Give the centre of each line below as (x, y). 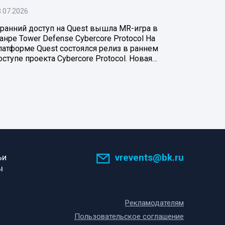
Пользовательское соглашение (129, 217)
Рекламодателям (154, 203)
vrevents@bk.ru (149, 158)
